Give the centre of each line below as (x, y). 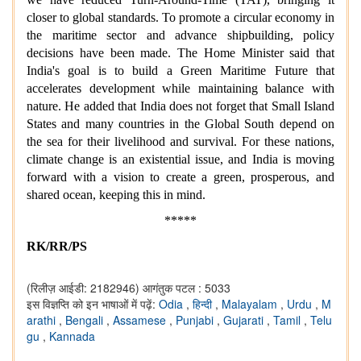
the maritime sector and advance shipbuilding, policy (180, 35)
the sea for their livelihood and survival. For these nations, (180, 142)
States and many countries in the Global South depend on (180, 124)
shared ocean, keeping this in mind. (116, 195)
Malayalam (251, 304)
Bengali (86, 320)
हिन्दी (204, 304)
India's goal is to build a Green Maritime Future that (180, 71)
